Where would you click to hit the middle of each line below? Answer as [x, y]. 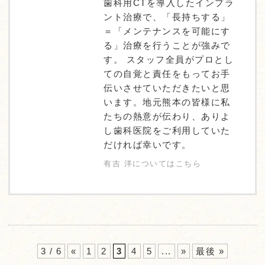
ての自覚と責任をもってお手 [167, 73]
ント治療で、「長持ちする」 [167, 17]
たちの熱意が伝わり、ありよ [167, 116]
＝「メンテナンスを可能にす [167, 31]
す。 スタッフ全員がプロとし [169, 59]
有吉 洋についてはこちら [152, 163]
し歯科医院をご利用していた [167, 130]
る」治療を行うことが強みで [167, 45]
